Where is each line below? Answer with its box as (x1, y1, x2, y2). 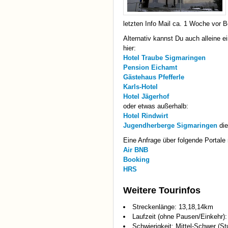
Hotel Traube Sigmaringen (123, 54, 206, 62)
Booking (123, 156, 150, 164)
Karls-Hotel (123, 83, 158, 91)
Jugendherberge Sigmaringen (123, 122, 217, 130)
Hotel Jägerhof (123, 93, 169, 101)
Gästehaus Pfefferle (123, 73, 184, 81)
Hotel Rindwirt (123, 112, 168, 120)
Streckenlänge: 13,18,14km (132, 203, 213, 211)
